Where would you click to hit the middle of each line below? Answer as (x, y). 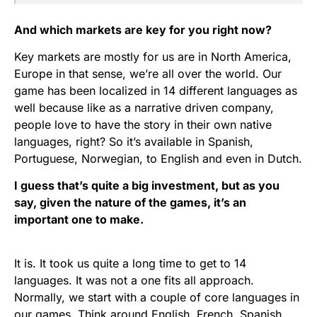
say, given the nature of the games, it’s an (130, 203)
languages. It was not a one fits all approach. (134, 281)
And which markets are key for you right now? (143, 30)
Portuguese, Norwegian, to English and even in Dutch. (158, 159)
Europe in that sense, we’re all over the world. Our (148, 74)
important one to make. (79, 220)
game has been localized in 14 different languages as (156, 91)
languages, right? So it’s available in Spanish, (134, 142)
